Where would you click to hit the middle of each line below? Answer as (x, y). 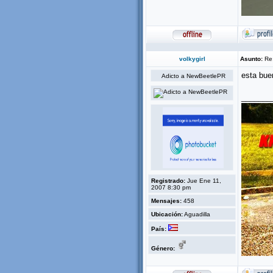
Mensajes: (166, 201)
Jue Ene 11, (203, 181)
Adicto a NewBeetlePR (193, 76)
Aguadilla (197, 214)
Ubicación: (167, 214)
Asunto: (251, 59)
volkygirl (192, 59)
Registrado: (168, 181)
